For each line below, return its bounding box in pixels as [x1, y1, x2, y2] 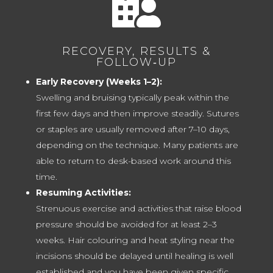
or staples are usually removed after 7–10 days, [35, 124, 230, 135]
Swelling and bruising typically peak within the [35, 92, 229, 104]
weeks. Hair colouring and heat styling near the [35, 235, 235, 246]
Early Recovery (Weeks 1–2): [35, 76, 162, 88]
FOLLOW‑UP [96, 55, 177, 69]
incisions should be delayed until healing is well [35, 250, 233, 262]
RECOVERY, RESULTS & [62, 44, 211, 58]
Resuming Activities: [35, 187, 131, 199]
